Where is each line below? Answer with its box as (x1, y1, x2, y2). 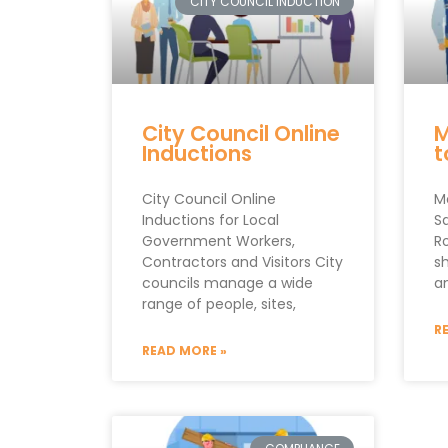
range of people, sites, (142, 293, 296, 314)
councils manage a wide (142, 272, 313, 293)
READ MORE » (142, 341, 227, 359)
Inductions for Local (142, 209, 279, 230)
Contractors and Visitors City (142, 251, 343, 272)
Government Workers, (142, 230, 295, 251)
